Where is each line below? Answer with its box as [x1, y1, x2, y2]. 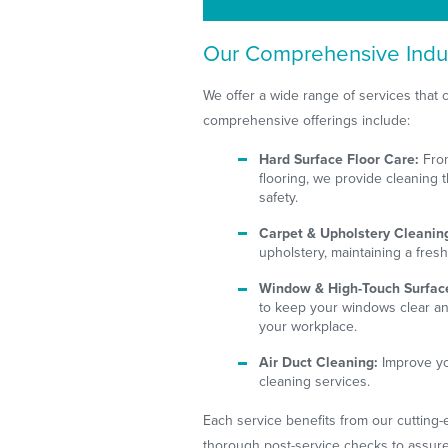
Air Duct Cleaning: [259, 354, 379, 372]
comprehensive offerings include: [203, 111, 411, 129]
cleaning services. [259, 373, 371, 391]
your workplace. [259, 318, 358, 336]
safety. [259, 188, 299, 206]
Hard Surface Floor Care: [259, 150, 420, 168]
